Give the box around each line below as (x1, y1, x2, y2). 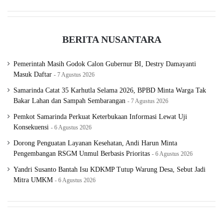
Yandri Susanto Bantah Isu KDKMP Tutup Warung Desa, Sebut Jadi (13, 166, 206, 174)
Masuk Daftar (13, 71, 52, 79)
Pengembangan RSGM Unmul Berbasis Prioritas (13, 150, 150, 158)
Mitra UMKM (13, 176, 53, 184)
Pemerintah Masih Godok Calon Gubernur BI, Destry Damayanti (13, 60, 196, 68)
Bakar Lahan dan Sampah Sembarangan (13, 97, 125, 105)
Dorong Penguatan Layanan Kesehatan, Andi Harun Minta (13, 139, 177, 147)
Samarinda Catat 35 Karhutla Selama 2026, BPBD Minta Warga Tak (13, 87, 206, 95)
